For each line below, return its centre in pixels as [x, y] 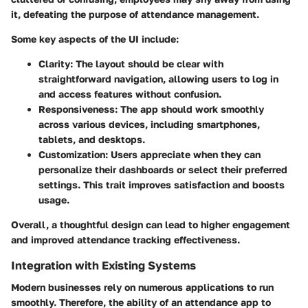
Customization [72, 154]
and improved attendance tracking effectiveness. [125, 239]
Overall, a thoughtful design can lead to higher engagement [151, 224]
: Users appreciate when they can [183, 154]
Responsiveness [77, 109]
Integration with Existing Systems [103, 265]
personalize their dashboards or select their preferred [163, 169]
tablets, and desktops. [92, 139]
